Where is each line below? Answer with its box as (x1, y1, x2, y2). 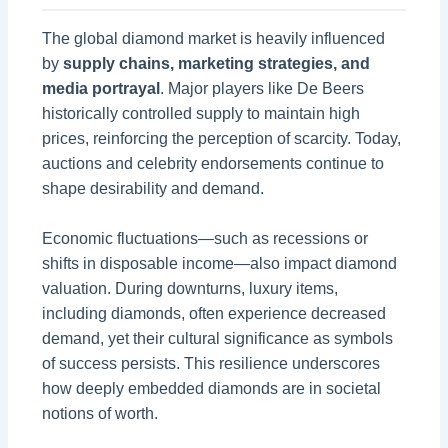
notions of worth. (42, 405, 159, 423)
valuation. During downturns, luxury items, (42, 280, 339, 298)
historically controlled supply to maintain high (42, 104, 361, 122)
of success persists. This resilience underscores (42, 355, 381, 373)
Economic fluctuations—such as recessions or (42, 230, 369, 248)
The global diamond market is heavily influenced (42, 29, 386, 47)
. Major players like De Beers (160, 79, 365, 97)
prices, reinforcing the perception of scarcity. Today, (42, 129, 402, 147)
